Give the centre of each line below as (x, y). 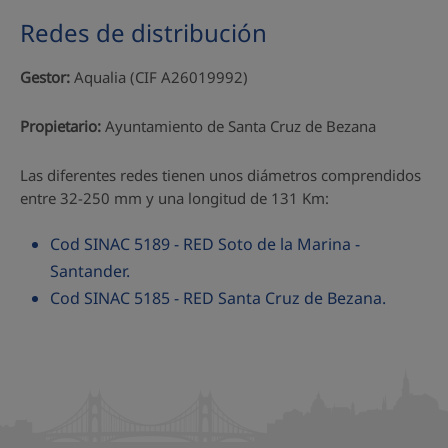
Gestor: (45, 76)
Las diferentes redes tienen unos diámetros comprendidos (220, 174)
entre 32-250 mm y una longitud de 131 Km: (174, 197)
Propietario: (60, 125)
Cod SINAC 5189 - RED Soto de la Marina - (205, 243)
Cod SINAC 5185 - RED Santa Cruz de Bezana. (218, 297)
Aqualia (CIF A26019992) (159, 76)
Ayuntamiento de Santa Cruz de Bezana (238, 125)
